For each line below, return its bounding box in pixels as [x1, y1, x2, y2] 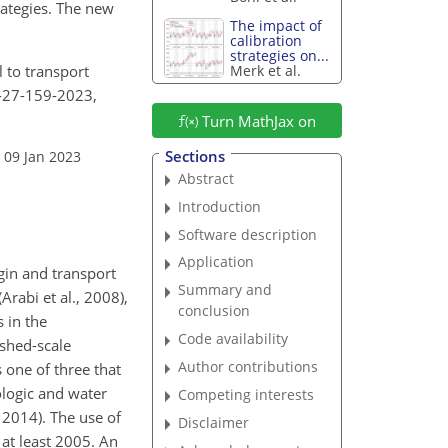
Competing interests [178, 384, 315, 404]
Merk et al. [230, 61, 302, 81]
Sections [164, 145, 225, 166]
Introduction [178, 196, 262, 216]
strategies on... [230, 46, 330, 66]
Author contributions [178, 357, 319, 377]
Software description [178, 224, 318, 244]
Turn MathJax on [197, 110, 316, 131]
